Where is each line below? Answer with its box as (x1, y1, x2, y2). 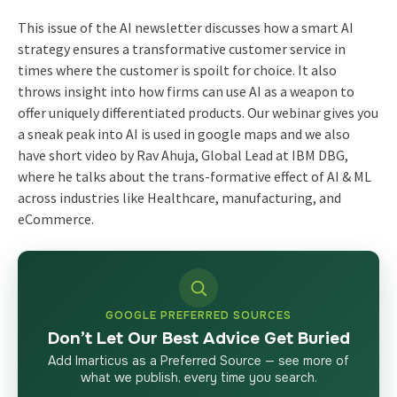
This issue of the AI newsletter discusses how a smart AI (17, 18, 354, 36)
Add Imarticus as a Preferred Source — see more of (48, 352, 349, 369)
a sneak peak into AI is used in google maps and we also (17, 124, 350, 143)
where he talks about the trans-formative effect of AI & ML (17, 167, 371, 185)
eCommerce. (17, 209, 94, 228)
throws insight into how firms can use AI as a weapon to (17, 82, 354, 100)
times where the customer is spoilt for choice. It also (17, 60, 337, 79)
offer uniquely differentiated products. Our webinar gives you (17, 103, 378, 121)
